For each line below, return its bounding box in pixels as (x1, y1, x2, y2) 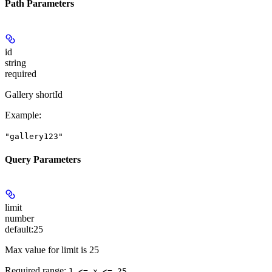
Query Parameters (5, 154, 81, 165)
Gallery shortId (5, 89, 63, 100)
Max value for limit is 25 (5, 245, 99, 256)
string (5, 57, 26, 68)
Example (5, 109, 39, 120)
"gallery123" (5, 131, 63, 141)
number (5, 213, 34, 224)
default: (5, 224, 33, 235)
